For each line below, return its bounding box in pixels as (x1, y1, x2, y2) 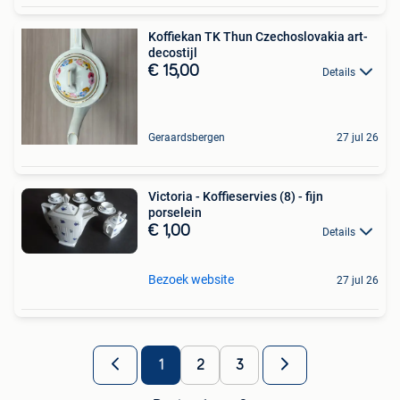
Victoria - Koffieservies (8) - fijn (148, 188, 323, 204)
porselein (148, 204, 202, 220)
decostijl (148, 45, 197, 60)
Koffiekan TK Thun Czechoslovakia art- (148, 29, 368, 44)
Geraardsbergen (148, 130, 225, 144)
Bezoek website (148, 272, 234, 287)
